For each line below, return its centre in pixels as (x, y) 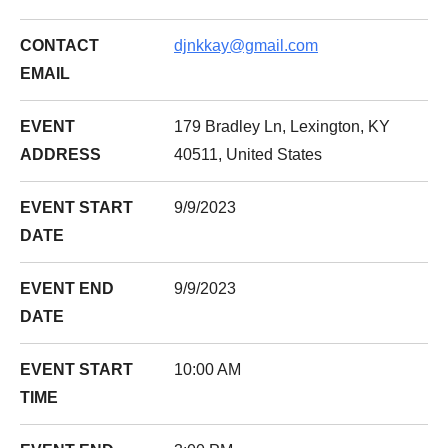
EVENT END (67, 288)
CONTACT (59, 45)
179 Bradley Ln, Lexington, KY (282, 126)
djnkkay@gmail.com (246, 45)
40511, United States (248, 154)
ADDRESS (60, 154)
